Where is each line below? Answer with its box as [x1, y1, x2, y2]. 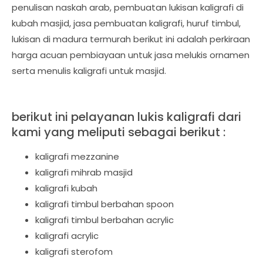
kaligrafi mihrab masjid [35, 166, 133, 178]
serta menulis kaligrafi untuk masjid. [12, 65, 168, 77]
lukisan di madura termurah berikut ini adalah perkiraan [12, 33, 250, 45]
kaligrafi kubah [35, 182, 97, 194]
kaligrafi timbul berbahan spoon [35, 198, 174, 210]
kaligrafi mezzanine [35, 150, 119, 163]
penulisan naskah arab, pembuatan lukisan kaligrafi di [12, 1, 244, 14]
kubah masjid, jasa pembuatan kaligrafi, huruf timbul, [12, 17, 241, 29]
